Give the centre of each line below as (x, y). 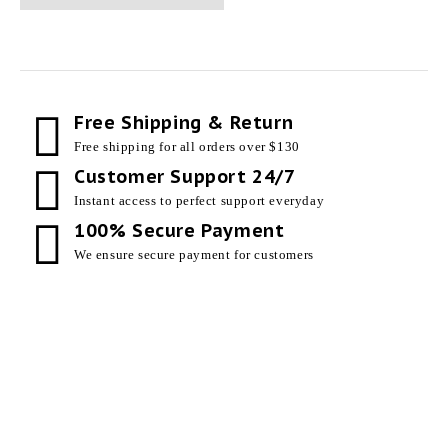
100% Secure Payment (179, 230)
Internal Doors (63, 433)
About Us (260, 433)
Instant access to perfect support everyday (199, 200)
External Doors (65, 397)
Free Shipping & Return (184, 122)
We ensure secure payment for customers (194, 254)
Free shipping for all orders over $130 (187, 146)
